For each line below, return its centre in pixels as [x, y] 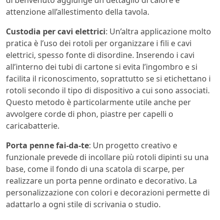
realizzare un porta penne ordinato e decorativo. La [101, 181]
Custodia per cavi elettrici [56, 32]
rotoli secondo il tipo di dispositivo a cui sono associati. [108, 91]
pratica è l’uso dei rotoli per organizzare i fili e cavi [99, 43]
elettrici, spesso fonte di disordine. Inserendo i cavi [100, 55]
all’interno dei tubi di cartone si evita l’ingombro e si [102, 67]
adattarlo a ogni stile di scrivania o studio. [83, 205]
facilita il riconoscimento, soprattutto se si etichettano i [108, 79]
